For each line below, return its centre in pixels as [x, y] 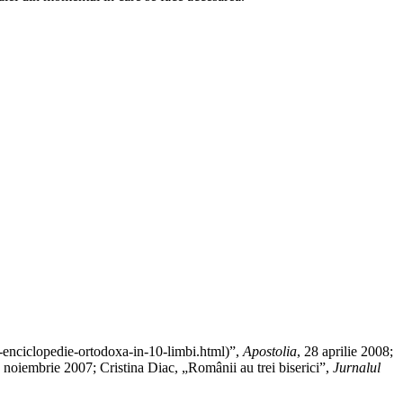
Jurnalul [357, 367]
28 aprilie [331, 351]
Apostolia [270, 351]
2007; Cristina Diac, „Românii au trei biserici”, [197, 367]
